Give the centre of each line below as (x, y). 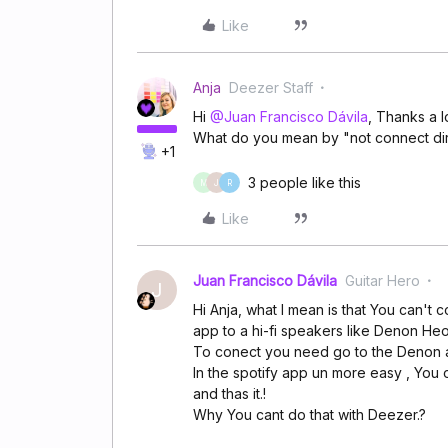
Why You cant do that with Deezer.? (309, 414)
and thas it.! (229, 393)
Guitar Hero (382, 280)
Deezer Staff (271, 87)
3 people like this (304, 182)
